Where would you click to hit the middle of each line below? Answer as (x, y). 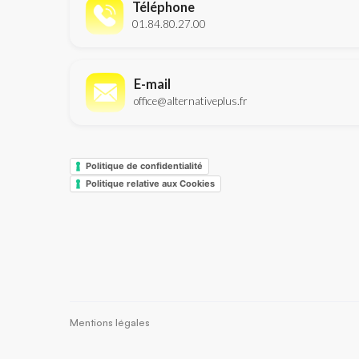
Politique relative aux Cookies (150, 183)
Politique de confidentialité (144, 165)
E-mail (152, 84)
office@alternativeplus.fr (191, 101)
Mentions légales (110, 323)
